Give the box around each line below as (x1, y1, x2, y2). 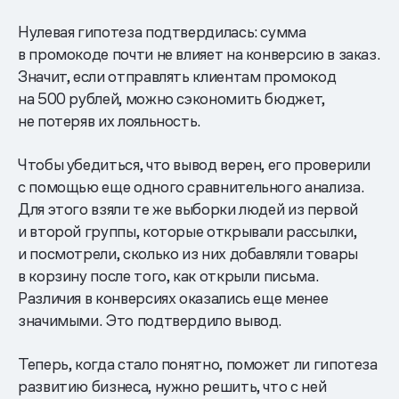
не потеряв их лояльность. (18, 110, 200, 132)
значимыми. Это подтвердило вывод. (18, 310, 282, 331)
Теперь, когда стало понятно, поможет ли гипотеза (18, 354, 378, 375)
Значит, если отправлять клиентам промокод (18, 66, 337, 87)
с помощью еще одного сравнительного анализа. (18, 176, 364, 198)
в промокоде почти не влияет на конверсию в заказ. (18, 44, 380, 65)
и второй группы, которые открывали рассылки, (18, 221, 357, 242)
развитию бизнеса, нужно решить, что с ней (18, 376, 327, 397)
